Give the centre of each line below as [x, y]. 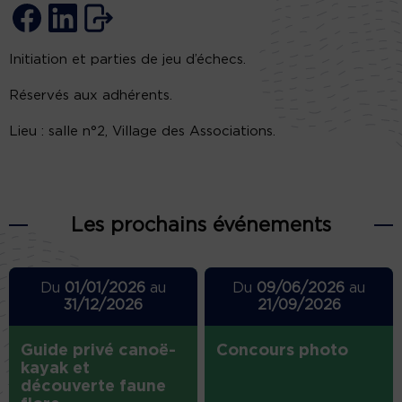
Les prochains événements [201, 226]
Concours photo [283, 351]
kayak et [55, 369]
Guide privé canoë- [98, 351]
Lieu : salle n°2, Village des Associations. [142, 132]
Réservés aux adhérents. [91, 96]
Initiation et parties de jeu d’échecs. [127, 60]
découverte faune [93, 387]
